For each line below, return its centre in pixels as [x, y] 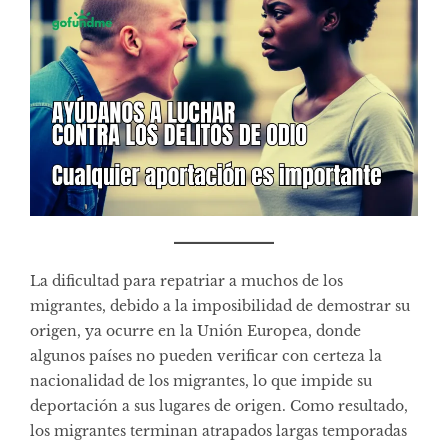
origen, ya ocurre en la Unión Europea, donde [195, 330]
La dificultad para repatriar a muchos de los [186, 280]
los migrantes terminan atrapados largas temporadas [218, 430]
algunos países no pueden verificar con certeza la [206, 355]
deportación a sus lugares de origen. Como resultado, [219, 405]
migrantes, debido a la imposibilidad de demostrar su [220, 305]
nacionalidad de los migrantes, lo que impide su [201, 380]
